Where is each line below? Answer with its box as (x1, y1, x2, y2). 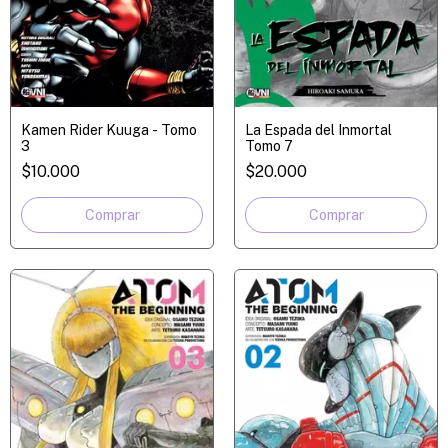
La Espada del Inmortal (245, 121, 392, 138)
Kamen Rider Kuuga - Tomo (21, 121, 197, 138)
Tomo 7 (245, 137, 293, 154)
